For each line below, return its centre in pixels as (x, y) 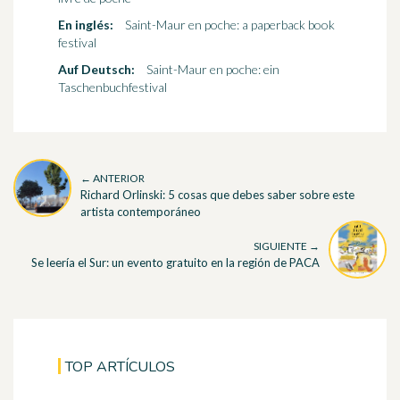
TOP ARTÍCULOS (120, 367)
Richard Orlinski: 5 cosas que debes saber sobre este (217, 194)
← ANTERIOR (112, 178)
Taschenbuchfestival (112, 87)
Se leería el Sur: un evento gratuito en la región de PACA (175, 263)
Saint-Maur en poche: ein (213, 70)
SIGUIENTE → (287, 246)
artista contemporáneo (141, 211)
